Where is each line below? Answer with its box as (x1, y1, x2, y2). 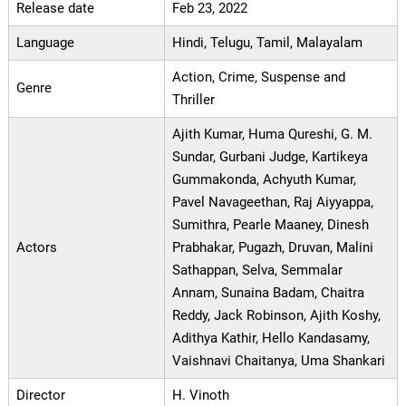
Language (15, 34, 74, 52)
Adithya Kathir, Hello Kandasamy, (171, 330, 370, 347)
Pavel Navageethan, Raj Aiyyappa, (171, 194, 373, 211)
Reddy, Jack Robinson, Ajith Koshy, (171, 307, 381, 324)
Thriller (171, 92, 215, 109)
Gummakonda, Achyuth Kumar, (171, 171, 356, 188)
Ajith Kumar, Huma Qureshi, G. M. (171, 126, 372, 143)
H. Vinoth (171, 387, 229, 404)
